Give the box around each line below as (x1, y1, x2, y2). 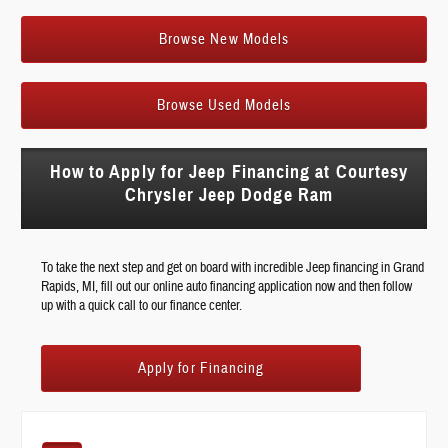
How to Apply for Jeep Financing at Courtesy (49, 160, 409, 183)
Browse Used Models (156, 96, 292, 115)
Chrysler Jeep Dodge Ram (125, 183, 333, 206)
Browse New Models (159, 30, 289, 50)
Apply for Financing (138, 358, 265, 378)
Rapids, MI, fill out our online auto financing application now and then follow (41, 277, 413, 296)
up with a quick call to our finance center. (41, 296, 243, 315)
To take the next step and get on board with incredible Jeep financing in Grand (41, 258, 425, 277)
